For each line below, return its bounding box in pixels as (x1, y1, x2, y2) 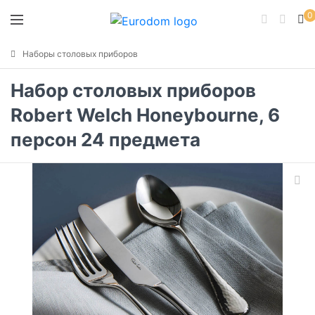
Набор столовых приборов (11, 79, 256, 101)
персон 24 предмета (11, 129, 200, 150)
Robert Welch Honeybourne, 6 (11, 104, 280, 126)
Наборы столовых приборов (22, 48, 138, 59)
